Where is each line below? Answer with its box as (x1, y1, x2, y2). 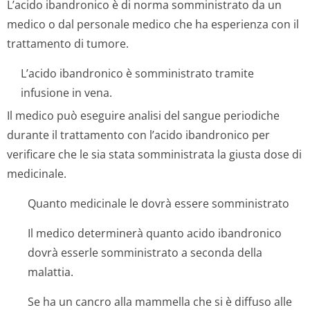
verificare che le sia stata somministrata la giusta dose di (7, 147, 302, 162)
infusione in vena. (21, 85, 112, 100)
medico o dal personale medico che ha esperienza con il (7, 17, 299, 32)
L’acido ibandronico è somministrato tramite (21, 66, 254, 81)
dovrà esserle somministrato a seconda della (28, 245, 262, 260)
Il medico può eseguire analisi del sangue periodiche (7, 108, 280, 123)
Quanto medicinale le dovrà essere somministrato (28, 196, 289, 211)
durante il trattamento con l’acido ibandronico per (7, 127, 270, 143)
